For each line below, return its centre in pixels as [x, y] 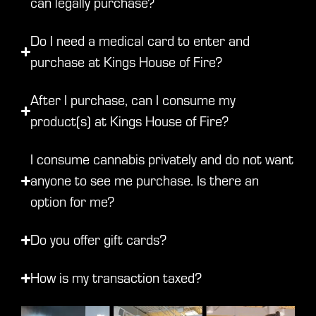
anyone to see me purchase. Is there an [145, 180]
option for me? [73, 201]
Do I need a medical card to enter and [140, 41]
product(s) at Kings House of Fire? [130, 121]
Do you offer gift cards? [99, 239]
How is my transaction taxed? [116, 278]
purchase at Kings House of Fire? [127, 62]
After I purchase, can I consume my [133, 100]
